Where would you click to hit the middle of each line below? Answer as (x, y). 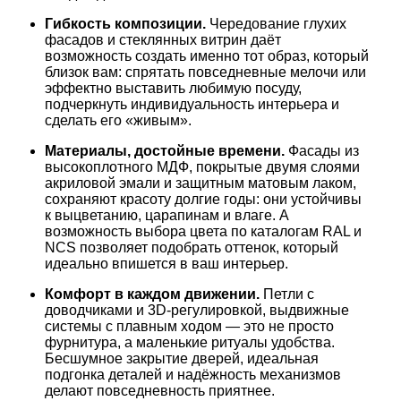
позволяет (112, 247)
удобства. (301, 342)
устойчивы (324, 199)
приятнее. (240, 391)
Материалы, (88, 151)
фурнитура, (83, 342)
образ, (287, 56)
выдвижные (307, 310)
